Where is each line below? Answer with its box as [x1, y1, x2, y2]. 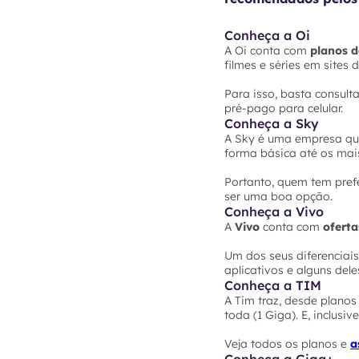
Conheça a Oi [224, 27, 310, 44]
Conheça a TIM [224, 277, 321, 294]
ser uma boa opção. [224, 189, 333, 204]
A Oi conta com [224, 43, 310, 58]
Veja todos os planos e [224, 337, 350, 352]
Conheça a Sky [224, 115, 319, 132]
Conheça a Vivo [224, 204, 324, 220]
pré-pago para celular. [224, 101, 343, 116]
